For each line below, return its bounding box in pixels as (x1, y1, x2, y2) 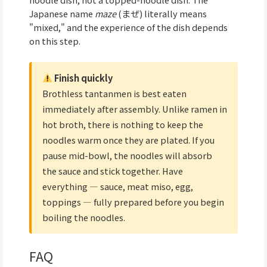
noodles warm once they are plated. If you (42, 133, 215, 146)
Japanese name (29, 7, 95, 20)
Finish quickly (52, 71, 113, 84)
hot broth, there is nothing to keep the (42, 117, 203, 131)
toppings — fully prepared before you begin (42, 195, 224, 208)
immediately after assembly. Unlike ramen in (42, 102, 227, 115)
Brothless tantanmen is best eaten (42, 86, 187, 100)
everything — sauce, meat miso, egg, (42, 179, 193, 193)
